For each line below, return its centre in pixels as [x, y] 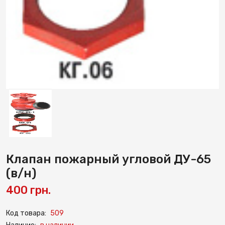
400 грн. [28, 190]
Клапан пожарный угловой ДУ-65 [108, 159]
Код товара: [26, 213]
